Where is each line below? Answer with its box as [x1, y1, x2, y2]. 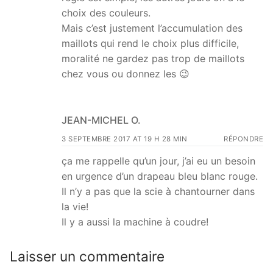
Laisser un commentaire [10, 248, 165, 265]
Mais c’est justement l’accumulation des [62, 21, 243, 34]
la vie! [62, 200, 88, 213]
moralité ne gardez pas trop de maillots [62, 52, 244, 65]
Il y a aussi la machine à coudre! [62, 216, 208, 229]
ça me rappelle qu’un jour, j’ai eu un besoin [62, 155, 255, 168]
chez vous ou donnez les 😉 [62, 67, 190, 80]
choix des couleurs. [62, 6, 151, 19]
